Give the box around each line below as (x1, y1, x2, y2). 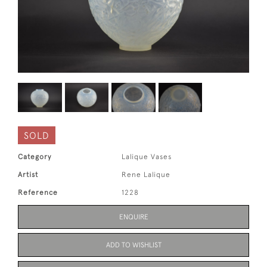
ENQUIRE (119, 213, 148, 222)
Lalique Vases (122, 153, 172, 162)
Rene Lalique (122, 170, 171, 179)
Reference (18, 188, 58, 197)
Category (18, 153, 51, 162)
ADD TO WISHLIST (105, 241, 162, 250)
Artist (18, 170, 38, 179)
